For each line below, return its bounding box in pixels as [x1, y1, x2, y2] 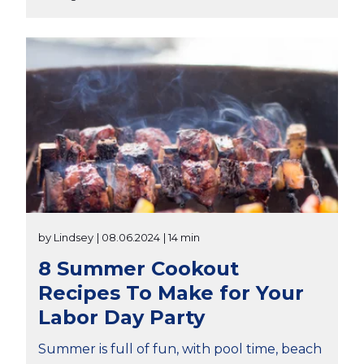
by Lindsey [38, 230, 93, 244]
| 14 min [163, 230, 200, 244]
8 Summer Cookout [38, 256, 239, 280]
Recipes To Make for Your [38, 280, 304, 305]
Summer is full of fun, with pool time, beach [38, 340, 322, 357]
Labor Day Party [38, 305, 205, 329]
